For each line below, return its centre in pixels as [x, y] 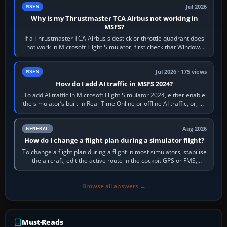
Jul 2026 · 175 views [181, 72]
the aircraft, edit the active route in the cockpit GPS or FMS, [114, 161]
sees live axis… [114, 56]
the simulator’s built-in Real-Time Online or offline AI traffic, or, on [114, 104]
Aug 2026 [195, 129]
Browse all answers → [114, 186]
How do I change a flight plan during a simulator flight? [115, 141]
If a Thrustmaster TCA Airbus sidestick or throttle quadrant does [115, 39]
